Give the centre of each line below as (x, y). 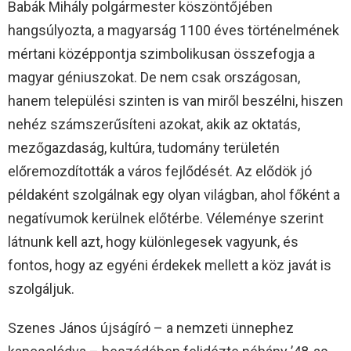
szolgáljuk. (41, 289)
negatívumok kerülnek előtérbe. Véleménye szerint (166, 219)
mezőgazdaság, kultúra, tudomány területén (144, 148)
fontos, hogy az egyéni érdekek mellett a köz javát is (170, 266)
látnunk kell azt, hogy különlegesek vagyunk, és (153, 242)
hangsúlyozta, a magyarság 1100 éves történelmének (174, 31)
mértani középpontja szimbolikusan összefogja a (161, 54)
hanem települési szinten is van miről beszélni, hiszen (175, 101)
